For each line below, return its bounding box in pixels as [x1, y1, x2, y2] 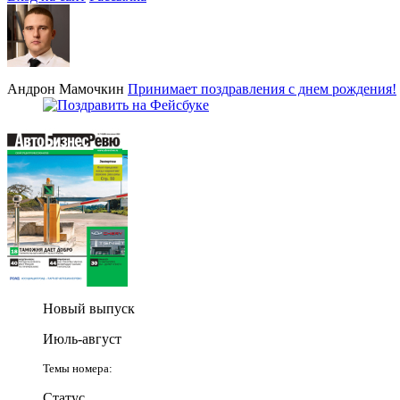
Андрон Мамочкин [7, 80, 124, 96]
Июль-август [43, 330, 121, 346]
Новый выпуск [43, 300, 135, 316]
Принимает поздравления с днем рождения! [128, 80, 396, 96]
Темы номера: [43, 361, 112, 375]
